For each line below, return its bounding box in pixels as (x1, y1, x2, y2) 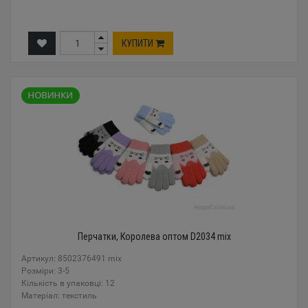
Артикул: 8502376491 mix (21, 254, 122, 263)
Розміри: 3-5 (21, 266, 69, 276)
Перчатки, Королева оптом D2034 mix (77, 231, 231, 242)
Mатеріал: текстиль (21, 291, 97, 300)
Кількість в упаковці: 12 (21, 278, 115, 288)
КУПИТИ (122, 37, 155, 49)
